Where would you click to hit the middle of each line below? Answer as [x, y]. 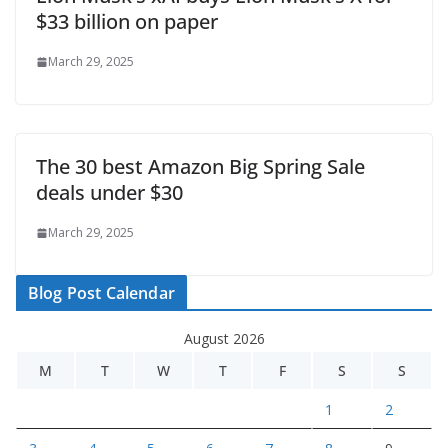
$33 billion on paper [127, 21]
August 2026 [224, 338]
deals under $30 [109, 192]
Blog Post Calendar [101, 293]
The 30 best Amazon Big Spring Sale [200, 166]
